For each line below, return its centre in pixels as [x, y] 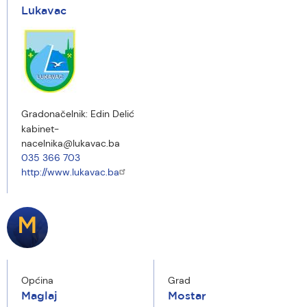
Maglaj [39, 296]
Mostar [187, 296]
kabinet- [40, 129]
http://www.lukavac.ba [70, 172]
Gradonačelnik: [56, 114]
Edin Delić [112, 114]
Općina [37, 280]
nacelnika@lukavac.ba [71, 143]
